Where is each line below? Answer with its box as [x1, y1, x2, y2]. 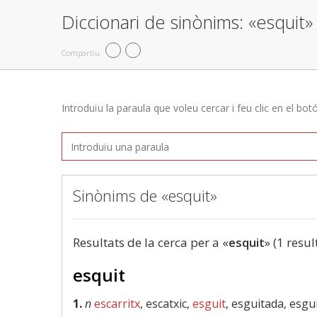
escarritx [94, 296, 140, 311]
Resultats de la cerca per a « [73, 234, 229, 250]
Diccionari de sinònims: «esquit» [62, 10, 313, 34]
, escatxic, [140, 296, 192, 311]
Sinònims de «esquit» [73, 185, 217, 206]
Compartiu [62, 47, 100, 58]
